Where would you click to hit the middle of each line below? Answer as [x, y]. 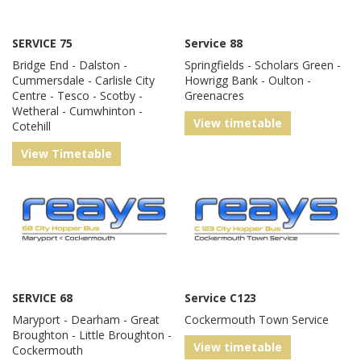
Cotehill [31, 127]
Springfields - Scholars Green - [263, 65]
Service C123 [220, 298]
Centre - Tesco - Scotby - [77, 96]
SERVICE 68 [42, 298]
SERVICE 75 [42, 44]
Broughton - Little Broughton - [92, 335]
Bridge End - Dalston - [70, 65]
